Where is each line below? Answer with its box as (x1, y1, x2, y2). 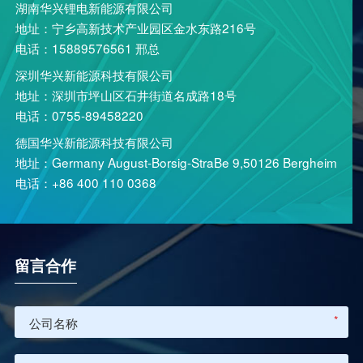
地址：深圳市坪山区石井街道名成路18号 (15, 86, 237, 105)
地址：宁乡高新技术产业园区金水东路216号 (15, 19, 257, 37)
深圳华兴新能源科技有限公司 (15, 66, 174, 84)
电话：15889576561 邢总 (15, 39, 160, 58)
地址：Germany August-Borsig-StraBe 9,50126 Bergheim (15, 152, 338, 171)
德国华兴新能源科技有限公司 (15, 132, 174, 151)
